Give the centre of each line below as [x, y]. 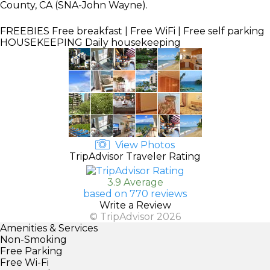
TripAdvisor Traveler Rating [135, 156]
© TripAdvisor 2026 [135, 216]
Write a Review [135, 205]
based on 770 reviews [135, 193]
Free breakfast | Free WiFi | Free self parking [157, 31]
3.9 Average [135, 182]
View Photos [144, 145]
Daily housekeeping [132, 42]
